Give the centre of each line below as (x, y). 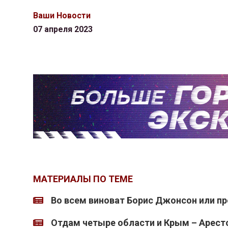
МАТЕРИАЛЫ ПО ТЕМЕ (83, 179)
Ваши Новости (62, 16)
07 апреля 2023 (63, 29)
